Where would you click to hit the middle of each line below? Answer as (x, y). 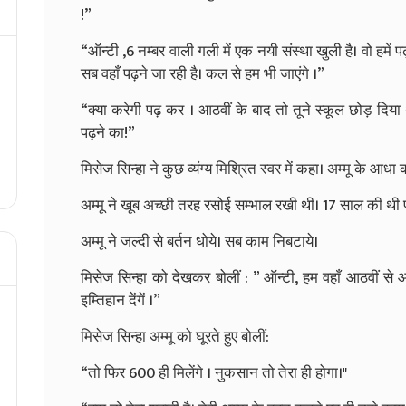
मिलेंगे (188, 373)
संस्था (297, 51)
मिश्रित (236, 169)
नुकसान (237, 373)
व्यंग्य (200, 169)
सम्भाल (253, 205)
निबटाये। (295, 242)
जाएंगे (295, 74)
